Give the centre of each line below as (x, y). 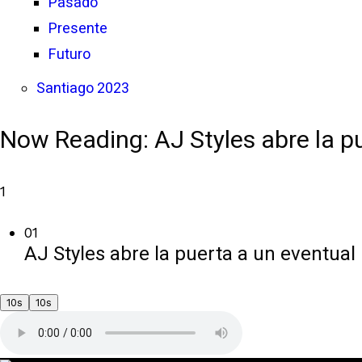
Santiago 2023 (83, 88)
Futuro (69, 55)
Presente (78, 29)
